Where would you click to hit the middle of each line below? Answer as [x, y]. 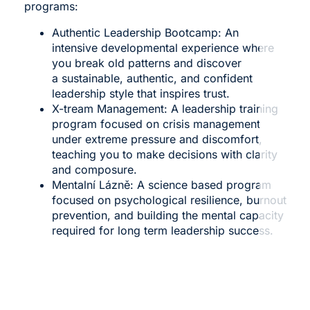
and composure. [94, 169]
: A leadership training [221, 108]
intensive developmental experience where [163, 47]
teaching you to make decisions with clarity [164, 154]
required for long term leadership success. [162, 230]
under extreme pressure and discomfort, [157, 139]
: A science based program [200, 184]
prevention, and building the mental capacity [167, 215]
